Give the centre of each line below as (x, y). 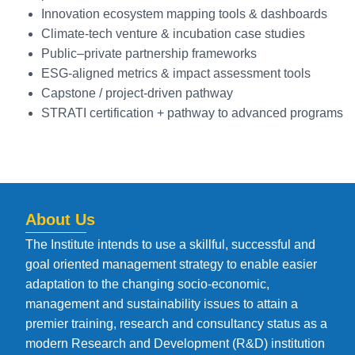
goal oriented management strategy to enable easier (171, 264)
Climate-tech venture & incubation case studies (173, 33)
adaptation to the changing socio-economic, (147, 284)
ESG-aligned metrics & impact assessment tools (176, 73)
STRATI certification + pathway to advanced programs (192, 113)
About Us (60, 219)
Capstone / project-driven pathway (137, 93)
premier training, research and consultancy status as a (176, 323)
